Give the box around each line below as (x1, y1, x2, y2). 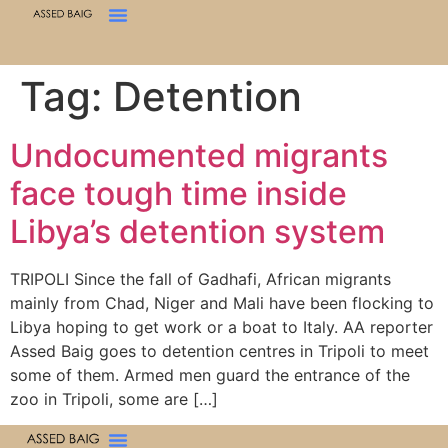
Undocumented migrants (10, 136, 388, 175)
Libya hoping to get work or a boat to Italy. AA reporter (10, 317, 433, 337)
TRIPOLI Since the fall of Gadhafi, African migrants (10, 269, 391, 289)
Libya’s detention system (10, 212, 385, 251)
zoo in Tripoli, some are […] (10, 389, 218, 409)
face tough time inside (10, 174, 347, 213)
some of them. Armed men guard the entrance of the (10, 365, 410, 385)
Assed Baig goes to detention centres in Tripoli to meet (10, 341, 429, 361)
